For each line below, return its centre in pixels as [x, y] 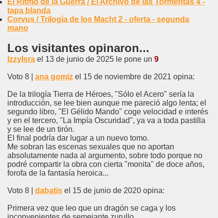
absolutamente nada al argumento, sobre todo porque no [105, 155]
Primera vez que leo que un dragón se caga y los [91, 208]
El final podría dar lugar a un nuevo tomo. [78, 138]
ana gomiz [54, 76]
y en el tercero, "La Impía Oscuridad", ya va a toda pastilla [106, 120]
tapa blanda [29, 10]
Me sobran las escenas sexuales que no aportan [91, 146]
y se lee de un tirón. [41, 129]
